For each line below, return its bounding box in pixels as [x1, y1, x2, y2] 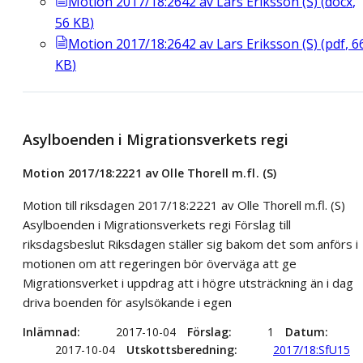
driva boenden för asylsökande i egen [23, 294, 232, 310]
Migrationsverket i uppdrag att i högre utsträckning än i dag [23, 275, 353, 291]
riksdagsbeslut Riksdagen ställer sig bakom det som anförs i [23, 236, 358, 252]
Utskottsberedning [126, 342, 234, 357]
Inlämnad [23, 324, 77, 340]
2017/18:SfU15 [273, 342, 350, 357]
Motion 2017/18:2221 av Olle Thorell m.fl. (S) [23, 165, 277, 181]
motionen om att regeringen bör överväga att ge [23, 255, 297, 271]
